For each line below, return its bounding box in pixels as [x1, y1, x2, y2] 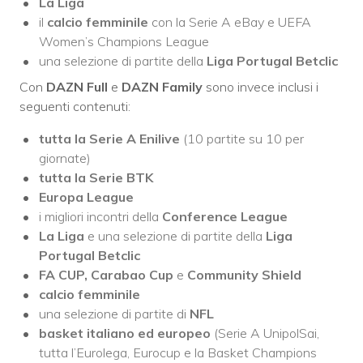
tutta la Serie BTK [39, 169, 153, 186]
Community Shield [184, 267, 301, 284]
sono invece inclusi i [206, 79, 318, 96]
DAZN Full [43, 79, 108, 96]
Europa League [39, 189, 134, 206]
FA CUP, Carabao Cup [39, 267, 177, 284]
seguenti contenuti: [19, 98, 130, 115]
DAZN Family [122, 79, 206, 96]
